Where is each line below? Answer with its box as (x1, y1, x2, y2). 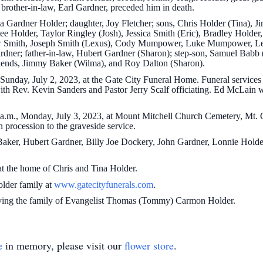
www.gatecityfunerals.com (54, 179, 153, 190)
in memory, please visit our (2, 238, 124, 252)
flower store (124, 238, 174, 252)
